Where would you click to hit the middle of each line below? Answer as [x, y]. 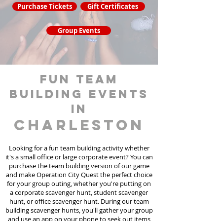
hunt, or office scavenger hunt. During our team [79, 201]
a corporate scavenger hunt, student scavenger [79, 192]
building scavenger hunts [42, 210]
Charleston [79, 125]
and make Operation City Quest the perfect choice [79, 175]
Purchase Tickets [45, 6]
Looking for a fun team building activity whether [79, 148]
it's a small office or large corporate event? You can [79, 157]
